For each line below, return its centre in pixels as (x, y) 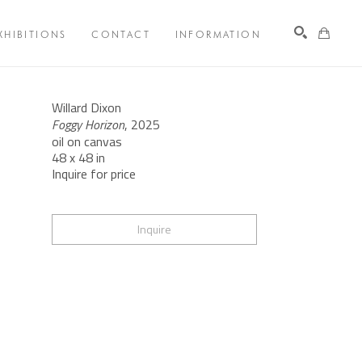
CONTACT (121, 34)
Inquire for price (93, 174)
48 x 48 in (78, 158)
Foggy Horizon (88, 125)
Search (301, 82)
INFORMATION (218, 34)
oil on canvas (86, 142)
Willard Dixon (86, 108)
